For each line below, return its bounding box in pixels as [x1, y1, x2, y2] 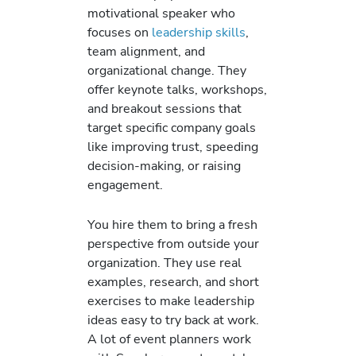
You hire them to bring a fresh [87, 215, 257, 234]
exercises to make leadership [87, 292, 254, 311]
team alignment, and [87, 42, 205, 61]
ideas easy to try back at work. [87, 311, 259, 330]
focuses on [87, 23, 149, 42]
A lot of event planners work [87, 330, 251, 349]
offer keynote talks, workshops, [87, 80, 267, 99]
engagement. [87, 176, 163, 195]
